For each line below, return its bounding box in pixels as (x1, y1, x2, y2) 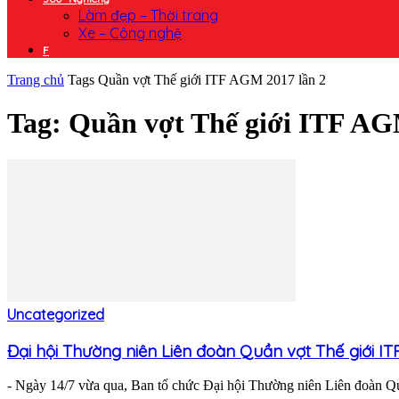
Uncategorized (7, 305, 104, 323)
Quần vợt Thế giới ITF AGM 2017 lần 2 (98, 72, 326, 87)
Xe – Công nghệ (78, 24, 182, 42)
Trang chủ (7, 72, 64, 87)
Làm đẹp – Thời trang (78, 6, 218, 24)
